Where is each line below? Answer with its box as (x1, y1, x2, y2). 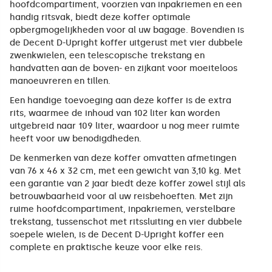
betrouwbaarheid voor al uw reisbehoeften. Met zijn (10, 191, 233, 202)
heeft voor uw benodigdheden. (10, 134, 141, 144)
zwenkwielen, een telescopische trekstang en (10, 50, 205, 61)
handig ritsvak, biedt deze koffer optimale (10, 12, 191, 22)
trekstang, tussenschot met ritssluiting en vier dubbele (10, 217, 242, 228)
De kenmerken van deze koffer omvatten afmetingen (10, 153, 236, 164)
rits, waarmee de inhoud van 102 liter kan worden (10, 108, 220, 119)
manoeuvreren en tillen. (10, 75, 110, 86)
